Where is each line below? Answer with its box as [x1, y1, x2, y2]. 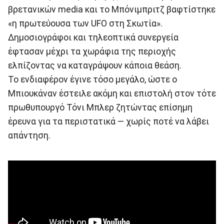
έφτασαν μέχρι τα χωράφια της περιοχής [8, 46, 176, 57]
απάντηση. [8, 130, 50, 141]
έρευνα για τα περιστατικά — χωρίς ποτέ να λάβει [8, 116, 209, 127]
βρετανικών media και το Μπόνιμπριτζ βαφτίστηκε [8, 4, 215, 15]
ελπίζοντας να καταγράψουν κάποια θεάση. [8, 60, 181, 71]
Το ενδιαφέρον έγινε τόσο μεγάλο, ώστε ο [8, 74, 177, 85]
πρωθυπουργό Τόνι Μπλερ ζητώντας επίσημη [8, 102, 192, 113]
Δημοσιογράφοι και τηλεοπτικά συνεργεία [8, 32, 178, 43]
